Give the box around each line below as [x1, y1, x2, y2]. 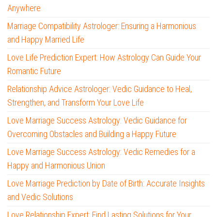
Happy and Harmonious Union [7, 160, 105, 171]
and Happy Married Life [7, 34, 84, 45]
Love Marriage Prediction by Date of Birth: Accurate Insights [7, 178, 205, 189]
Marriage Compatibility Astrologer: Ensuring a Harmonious [7, 21, 196, 31]
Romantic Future [7, 66, 61, 77]
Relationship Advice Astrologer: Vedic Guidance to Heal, [7, 84, 192, 94]
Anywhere [7, 3, 41, 14]
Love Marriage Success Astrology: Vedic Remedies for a [7, 147, 195, 157]
